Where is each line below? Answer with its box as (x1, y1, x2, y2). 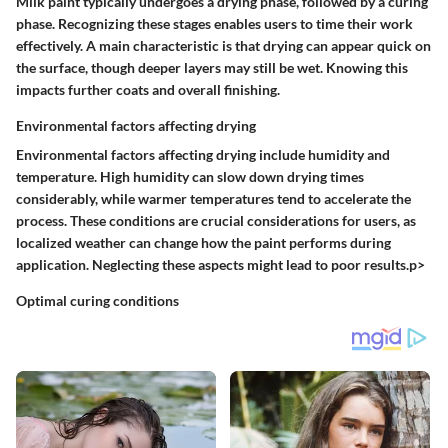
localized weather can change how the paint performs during (16, 233, 391, 251)
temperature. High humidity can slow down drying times (16, 167, 364, 185)
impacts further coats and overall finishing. (16, 80, 280, 98)
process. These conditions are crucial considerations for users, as (16, 211, 416, 229)
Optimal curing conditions (16, 291, 179, 309)
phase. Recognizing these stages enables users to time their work (16, 14, 413, 32)
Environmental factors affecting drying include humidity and (16, 145, 390, 163)
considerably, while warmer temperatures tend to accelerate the (16, 189, 411, 207)
